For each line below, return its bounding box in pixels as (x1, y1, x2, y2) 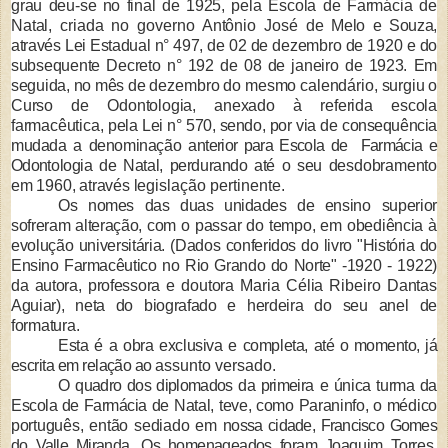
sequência (366, 117, 437, 135)
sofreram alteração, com (11, 217, 182, 235)
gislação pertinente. (146, 177, 286, 195)
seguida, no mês (11, 77, 128, 95)
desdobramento (328, 157, 437, 175)
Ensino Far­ (11, 257, 87, 275)
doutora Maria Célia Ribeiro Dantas (181, 277, 437, 295)
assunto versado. (155, 357, 277, 375)
